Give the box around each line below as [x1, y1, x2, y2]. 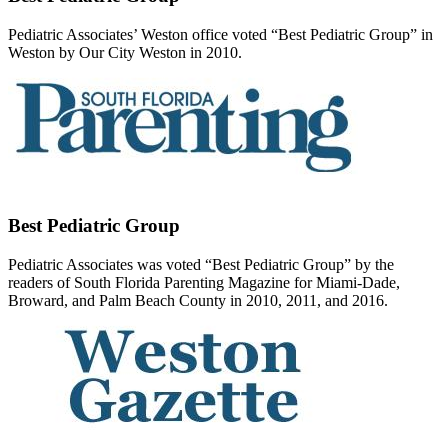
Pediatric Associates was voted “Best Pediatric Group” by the [8, 255, 394, 273]
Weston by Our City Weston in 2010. [8, 44, 242, 62]
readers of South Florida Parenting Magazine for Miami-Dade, [8, 273, 400, 291]
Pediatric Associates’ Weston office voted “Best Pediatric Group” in [8, 26, 433, 44]
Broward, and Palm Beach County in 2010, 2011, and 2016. [8, 291, 388, 309]
